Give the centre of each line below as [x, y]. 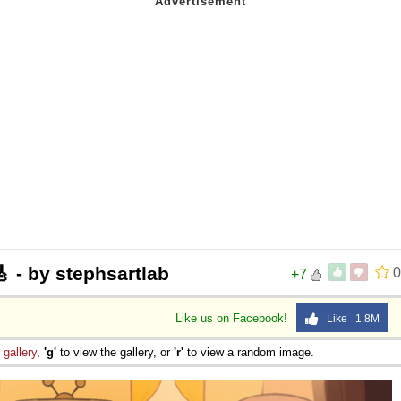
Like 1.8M [349, 318]
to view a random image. [249, 352]
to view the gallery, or [115, 352]
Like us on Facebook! [233, 318]
